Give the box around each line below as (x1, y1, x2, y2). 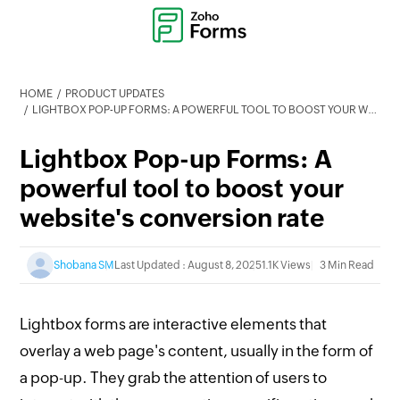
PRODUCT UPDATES (65, 87, 165, 100)
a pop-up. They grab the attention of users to (20, 369, 328, 387)
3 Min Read (319, 259, 374, 271)
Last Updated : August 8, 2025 (113, 259, 262, 271)
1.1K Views (261, 259, 311, 271)
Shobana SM (53, 259, 114, 271)
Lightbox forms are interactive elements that (20, 315, 328, 333)
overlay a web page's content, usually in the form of (20, 342, 374, 360)
